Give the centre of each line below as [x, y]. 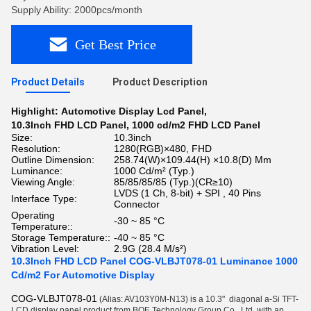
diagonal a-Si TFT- [263, 299]
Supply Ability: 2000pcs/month [77, 10]
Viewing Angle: [43, 182]
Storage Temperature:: [61, 237]
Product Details [48, 82]
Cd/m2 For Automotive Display [83, 275]
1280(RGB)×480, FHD [163, 149]
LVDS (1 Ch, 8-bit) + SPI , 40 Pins [187, 193]
